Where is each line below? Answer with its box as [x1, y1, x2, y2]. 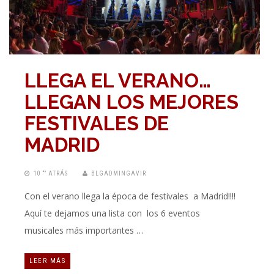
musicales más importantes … [24, 224, 143, 237]
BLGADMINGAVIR [91, 170, 146, 177]
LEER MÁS [29, 257, 65, 265]
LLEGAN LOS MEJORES [24, 91, 239, 114]
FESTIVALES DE [24, 112, 169, 135]
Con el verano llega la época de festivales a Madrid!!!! [24, 190, 235, 202]
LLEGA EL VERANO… [24, 69, 211, 92]
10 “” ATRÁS [34, 170, 68, 177]
